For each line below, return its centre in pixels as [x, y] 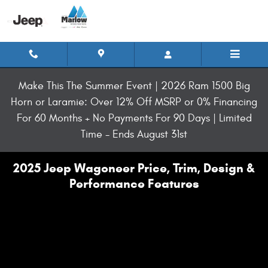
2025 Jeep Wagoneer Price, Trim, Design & [134, 168]
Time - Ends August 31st [134, 134]
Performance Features [134, 184]
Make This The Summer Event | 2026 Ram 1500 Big [134, 86]
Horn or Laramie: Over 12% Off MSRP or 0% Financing [134, 102]
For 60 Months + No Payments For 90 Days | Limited [134, 118]
